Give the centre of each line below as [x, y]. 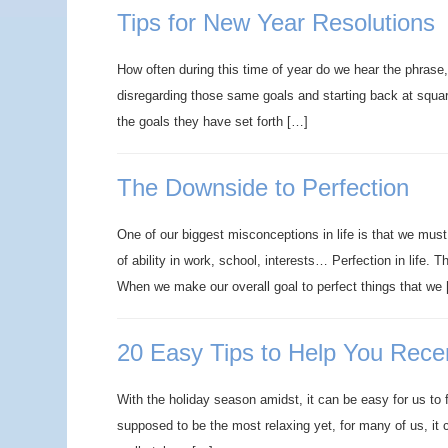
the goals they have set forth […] [212, 121]
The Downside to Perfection [263, 187]
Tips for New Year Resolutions [276, 22]
